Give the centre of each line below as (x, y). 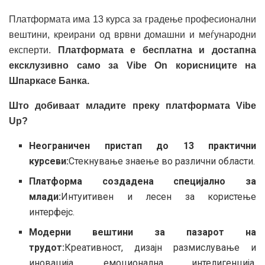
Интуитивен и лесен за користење (159, 196)
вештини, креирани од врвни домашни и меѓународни (132, 34)
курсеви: (49, 161)
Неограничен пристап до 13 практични (143, 146)
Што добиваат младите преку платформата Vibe (132, 105)
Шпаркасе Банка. (49, 80)
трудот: (47, 247)
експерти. (33, 50)
